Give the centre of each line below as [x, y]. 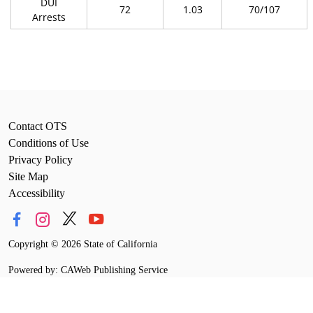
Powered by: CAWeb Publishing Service [88, 270]
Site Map [28, 176]
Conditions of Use [49, 143]
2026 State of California [109, 244]
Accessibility [37, 193]
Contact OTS [38, 126]
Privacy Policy [41, 160]
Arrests [49, 17]
